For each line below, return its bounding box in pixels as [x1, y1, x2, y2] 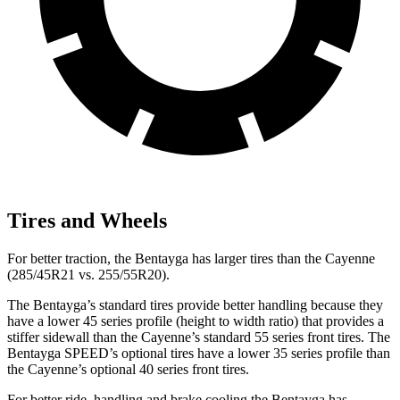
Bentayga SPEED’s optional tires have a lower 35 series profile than [7, 345, 390, 361]
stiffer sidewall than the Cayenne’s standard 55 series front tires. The [7, 329, 390, 345]
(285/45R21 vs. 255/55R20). [7, 266, 170, 282]
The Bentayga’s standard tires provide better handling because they [7, 296, 383, 312]
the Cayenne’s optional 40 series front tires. [7, 361, 249, 377]
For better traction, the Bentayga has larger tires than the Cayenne [7, 250, 375, 266]
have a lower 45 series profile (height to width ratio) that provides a [7, 312, 384, 329]
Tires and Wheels [7, 208, 167, 232]
